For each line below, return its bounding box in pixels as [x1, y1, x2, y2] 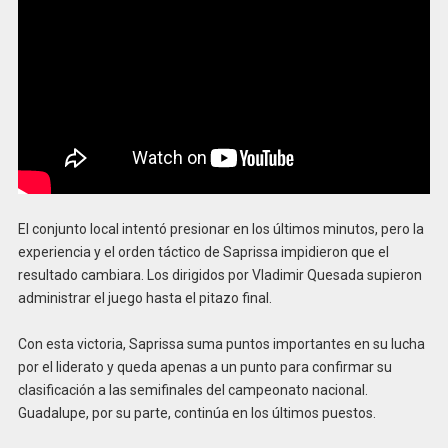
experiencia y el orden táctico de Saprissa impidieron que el [17, 243, 389, 260]
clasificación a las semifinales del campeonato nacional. [17, 382, 368, 399]
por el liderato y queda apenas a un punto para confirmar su [17, 359, 392, 376]
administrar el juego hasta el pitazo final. [17, 289, 272, 306]
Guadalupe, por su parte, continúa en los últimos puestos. [17, 405, 376, 422]
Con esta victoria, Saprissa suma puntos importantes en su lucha [17, 336, 425, 353]
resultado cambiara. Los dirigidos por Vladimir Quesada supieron [17, 266, 422, 283]
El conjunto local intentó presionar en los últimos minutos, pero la [17, 220, 424, 237]
